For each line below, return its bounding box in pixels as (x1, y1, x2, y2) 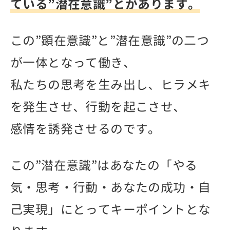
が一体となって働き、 (10, 54, 136, 72)
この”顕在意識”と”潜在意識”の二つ (10, 32, 209, 50)
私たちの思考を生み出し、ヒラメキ (10, 76, 211, 94)
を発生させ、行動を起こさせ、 (10, 98, 186, 116)
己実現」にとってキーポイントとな (10, 201, 211, 219)
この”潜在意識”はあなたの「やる (10, 157, 198, 175)
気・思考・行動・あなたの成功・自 (10, 179, 211, 197)
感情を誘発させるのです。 (10, 120, 161, 138)
